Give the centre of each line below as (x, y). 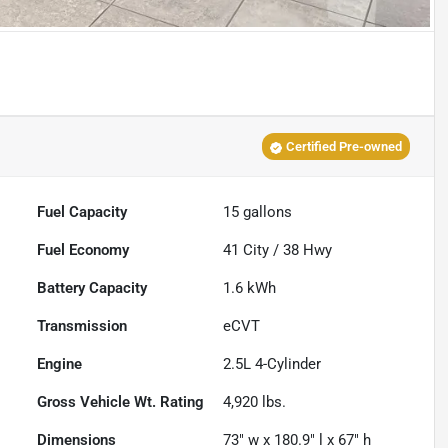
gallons (266, 212)
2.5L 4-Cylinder (272, 364)
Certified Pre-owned (343, 147)
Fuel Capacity (82, 212)
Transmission (82, 326)
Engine (60, 364)
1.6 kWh (250, 288)
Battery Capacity (92, 288)
